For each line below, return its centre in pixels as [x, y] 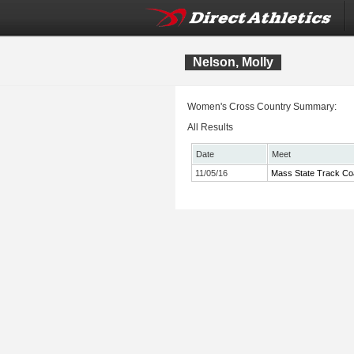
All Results [210, 127]
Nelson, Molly [233, 62]
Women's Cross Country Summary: [262, 107]
